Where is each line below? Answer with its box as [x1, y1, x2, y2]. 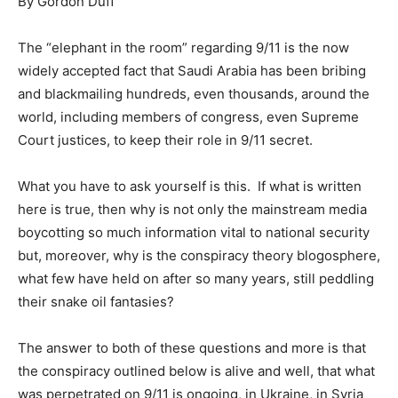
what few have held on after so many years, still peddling [18, 269, 374, 287]
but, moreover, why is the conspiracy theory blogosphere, [18, 246, 380, 264]
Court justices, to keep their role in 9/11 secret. [18, 131, 313, 148]
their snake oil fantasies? [18, 292, 174, 310]
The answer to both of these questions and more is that [18, 338, 366, 356]
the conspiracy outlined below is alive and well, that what [18, 362, 375, 379]
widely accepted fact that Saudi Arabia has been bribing [18, 61, 366, 79]
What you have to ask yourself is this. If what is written [18, 177, 362, 195]
